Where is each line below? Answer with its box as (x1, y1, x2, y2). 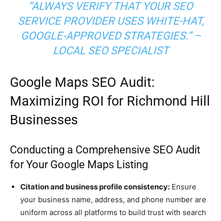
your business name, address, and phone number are (20, 194, 206, 204)
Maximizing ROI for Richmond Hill (10, 93, 210, 109)
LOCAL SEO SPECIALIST (52, 44, 169, 57)
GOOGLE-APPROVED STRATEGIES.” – (20, 29, 201, 42)
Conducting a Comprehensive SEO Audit (10, 143, 200, 156)
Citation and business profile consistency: (20, 182, 170, 191)
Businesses (10, 111, 78, 128)
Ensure (170, 182, 196, 191)
